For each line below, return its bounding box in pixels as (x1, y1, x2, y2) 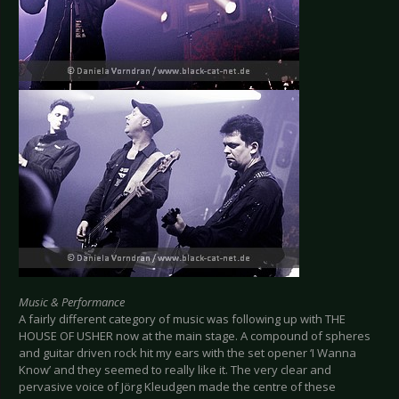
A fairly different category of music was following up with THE (19, 311, 346, 328)
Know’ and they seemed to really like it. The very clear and (19, 362, 331, 379)
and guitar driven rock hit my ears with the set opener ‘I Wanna (19, 345, 356, 362)
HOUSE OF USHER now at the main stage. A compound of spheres (19, 328, 370, 345)
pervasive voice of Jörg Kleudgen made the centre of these (19, 379, 336, 395)
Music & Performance (19, 294, 125, 311)
